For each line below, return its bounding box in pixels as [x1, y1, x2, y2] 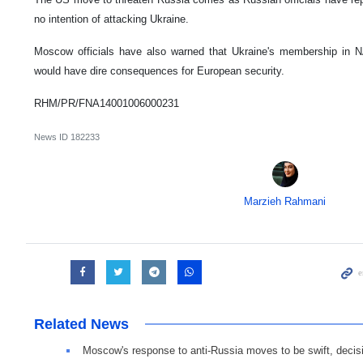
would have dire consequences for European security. [34, 65, 284, 77]
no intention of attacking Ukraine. [34, 13, 189, 25]
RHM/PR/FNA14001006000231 [34, 97, 179, 109]
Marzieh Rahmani [244, 195, 327, 207]
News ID [34, 132, 70, 142]
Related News [34, 316, 129, 332]
